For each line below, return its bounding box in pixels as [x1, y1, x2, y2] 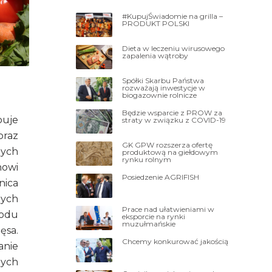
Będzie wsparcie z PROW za [122, 107, 223, 117]
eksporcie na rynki [122, 211, 186, 221]
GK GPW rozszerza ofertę [122, 140, 213, 149]
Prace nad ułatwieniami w [122, 204, 215, 214]
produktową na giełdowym [122, 147, 219, 157]
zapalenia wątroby [122, 50, 189, 60]
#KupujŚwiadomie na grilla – [122, 11, 223, 21]
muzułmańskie [122, 219, 176, 228]
